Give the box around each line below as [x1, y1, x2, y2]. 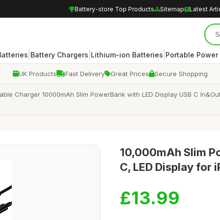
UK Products [18, 70, 56, 78]
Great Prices [110, 70, 149, 78]
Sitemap [160, 5, 184, 13]
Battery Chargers [30, 50, 88, 59]
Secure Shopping [154, 70, 208, 78]
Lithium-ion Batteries [91, 50, 163, 59]
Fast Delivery [65, 70, 105, 78]
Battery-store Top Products [75, 5, 154, 13]
